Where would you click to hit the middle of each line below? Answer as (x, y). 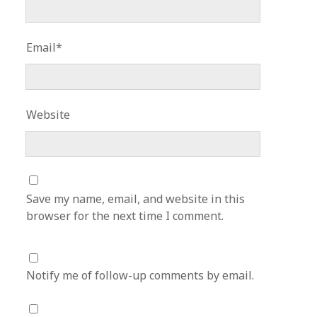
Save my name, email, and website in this (136, 199)
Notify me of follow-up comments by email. (140, 275)
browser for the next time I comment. (125, 216)
